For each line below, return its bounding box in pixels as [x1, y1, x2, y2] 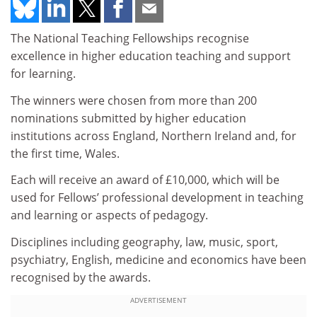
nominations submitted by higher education [11, 110, 246, 126]
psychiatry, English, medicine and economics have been [11, 251, 306, 267]
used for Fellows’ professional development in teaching [11, 190, 304, 205]
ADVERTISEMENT [130, 295, 187, 305]
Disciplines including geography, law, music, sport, [11, 234, 278, 250]
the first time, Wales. [11, 145, 120, 161]
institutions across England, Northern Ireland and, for [11, 127, 296, 144]
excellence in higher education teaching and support [11, 48, 291, 64]
